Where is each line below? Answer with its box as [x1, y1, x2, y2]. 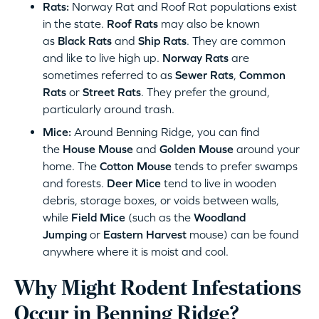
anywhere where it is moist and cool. [43, 244, 229, 258]
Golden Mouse [159, 142, 236, 155]
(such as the [125, 210, 194, 224]
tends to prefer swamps [172, 159, 298, 172]
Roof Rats [107, 16, 158, 30]
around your [236, 142, 300, 155]
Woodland [194, 210, 246, 224]
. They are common [187, 33, 286, 47]
